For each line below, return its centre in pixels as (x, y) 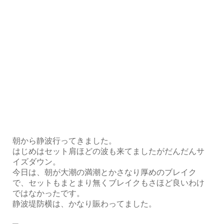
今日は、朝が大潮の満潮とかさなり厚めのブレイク (104, 172)
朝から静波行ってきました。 (64, 140)
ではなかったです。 (48, 193)
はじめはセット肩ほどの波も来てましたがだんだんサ (108, 151)
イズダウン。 (36, 161)
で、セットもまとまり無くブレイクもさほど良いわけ (108, 182)
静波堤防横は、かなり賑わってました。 (84, 203)
